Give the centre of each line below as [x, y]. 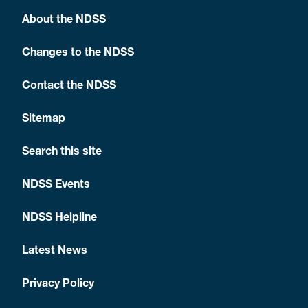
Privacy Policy [58, 285]
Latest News [55, 252]
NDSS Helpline [59, 219]
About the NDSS [64, 21]
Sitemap [44, 120]
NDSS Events [56, 186]
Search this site [62, 153]
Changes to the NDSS [78, 54]
